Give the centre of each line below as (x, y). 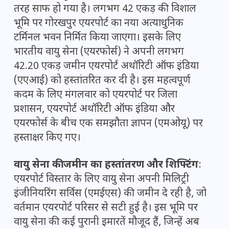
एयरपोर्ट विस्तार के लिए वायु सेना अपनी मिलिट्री (101, 180)
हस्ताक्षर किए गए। (47, 138)
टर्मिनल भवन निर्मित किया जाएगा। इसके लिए (97, 38)
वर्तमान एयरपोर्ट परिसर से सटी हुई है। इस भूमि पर (106, 208)
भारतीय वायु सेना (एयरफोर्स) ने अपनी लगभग (99, 52)
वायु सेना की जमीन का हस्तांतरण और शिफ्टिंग (106, 165)
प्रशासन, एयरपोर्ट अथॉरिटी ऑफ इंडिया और (94, 110)
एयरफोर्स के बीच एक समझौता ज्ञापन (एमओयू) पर (108, 124)
